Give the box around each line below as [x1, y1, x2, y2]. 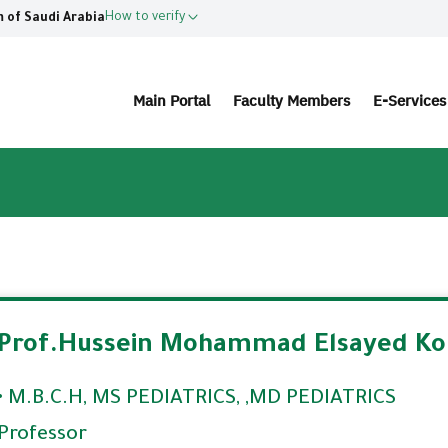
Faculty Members [233, 90, 351, 112]
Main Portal [133, 90, 211, 112]
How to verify [105, 11, 185, 25]
